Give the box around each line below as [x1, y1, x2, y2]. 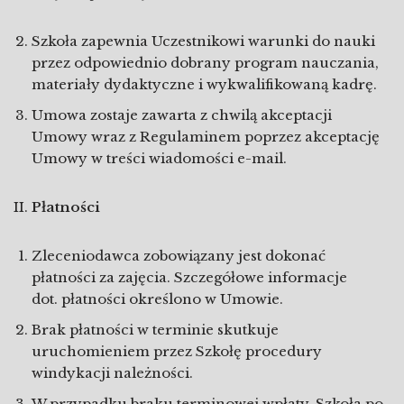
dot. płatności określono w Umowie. [32, 290, 283, 308]
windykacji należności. [32, 364, 193, 381]
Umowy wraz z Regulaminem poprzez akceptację [32, 128, 380, 145]
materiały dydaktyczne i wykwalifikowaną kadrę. [32, 76, 377, 93]
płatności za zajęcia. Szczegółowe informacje [32, 269, 347, 286]
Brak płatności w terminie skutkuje [32, 321, 279, 338]
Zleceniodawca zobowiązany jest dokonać [32, 247, 326, 264]
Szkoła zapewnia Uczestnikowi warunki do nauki [32, 32, 375, 50]
